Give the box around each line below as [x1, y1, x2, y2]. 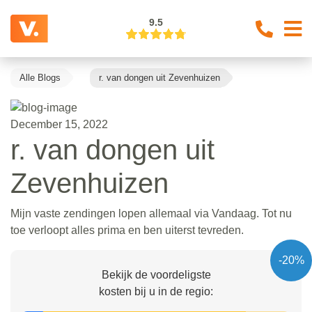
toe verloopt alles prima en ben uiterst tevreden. [10, 224, 244, 236]
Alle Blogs [19, 72, 61, 83]
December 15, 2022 [10, 118, 108, 130]
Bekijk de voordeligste [101, 268, 211, 281]
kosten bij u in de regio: [99, 285, 213, 297]
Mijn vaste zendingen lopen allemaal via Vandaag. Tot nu [10, 207, 292, 219]
